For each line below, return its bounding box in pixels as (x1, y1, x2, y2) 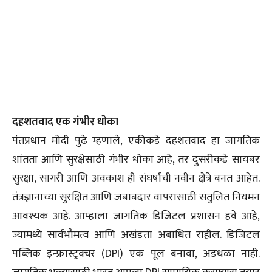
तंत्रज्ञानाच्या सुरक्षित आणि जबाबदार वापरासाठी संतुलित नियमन (12, 188, 260, 207)
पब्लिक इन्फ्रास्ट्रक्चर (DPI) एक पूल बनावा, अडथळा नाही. (12, 245, 260, 263)
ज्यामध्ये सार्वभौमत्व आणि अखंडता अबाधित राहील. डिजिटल (12, 226, 260, 245)
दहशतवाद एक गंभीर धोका (12, 113, 118, 132)
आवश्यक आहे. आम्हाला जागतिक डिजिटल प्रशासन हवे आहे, (12, 207, 260, 226)
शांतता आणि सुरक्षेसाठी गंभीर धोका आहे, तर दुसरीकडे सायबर (12, 151, 260, 169)
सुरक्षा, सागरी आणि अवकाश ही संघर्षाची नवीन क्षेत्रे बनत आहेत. (12, 169, 260, 188)
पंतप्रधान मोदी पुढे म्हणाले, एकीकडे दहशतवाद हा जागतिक (12, 132, 260, 151)
